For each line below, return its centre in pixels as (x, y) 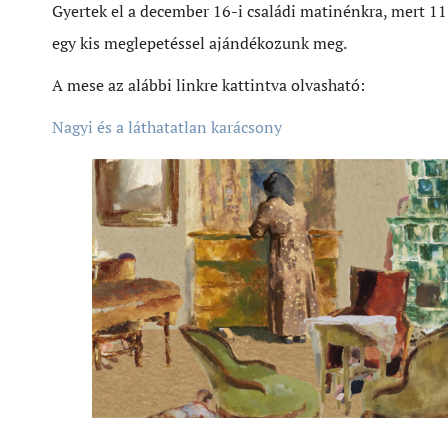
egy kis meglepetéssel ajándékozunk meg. (199, 43)
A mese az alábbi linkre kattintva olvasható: (208, 85)
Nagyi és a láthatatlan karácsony (167, 127)
